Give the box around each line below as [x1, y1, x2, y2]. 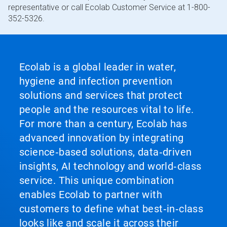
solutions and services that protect [19, 89, 182, 101]
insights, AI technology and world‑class [19, 160, 202, 172]
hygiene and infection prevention [19, 75, 173, 87]
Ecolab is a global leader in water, [19, 61, 176, 73]
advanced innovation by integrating [19, 132, 184, 144]
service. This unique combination [19, 174, 174, 186]
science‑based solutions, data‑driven [19, 146, 192, 158]
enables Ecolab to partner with [19, 188, 162, 201]
